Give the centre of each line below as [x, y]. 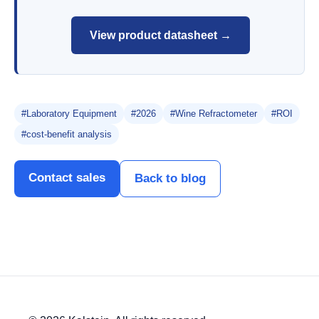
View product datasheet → [161, 35]
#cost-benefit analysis [67, 135]
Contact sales [67, 178]
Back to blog [170, 179]
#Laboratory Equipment [69, 114]
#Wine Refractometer [214, 114]
